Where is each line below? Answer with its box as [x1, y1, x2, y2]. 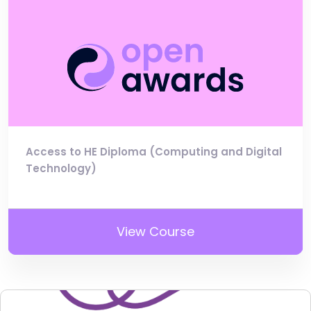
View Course [117, 223, 194, 241]
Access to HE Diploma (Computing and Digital [26, 144, 282, 160]
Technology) [26, 161, 96, 176]
